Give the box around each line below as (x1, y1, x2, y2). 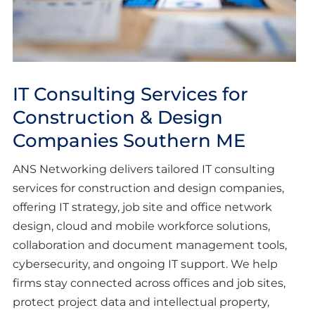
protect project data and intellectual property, (13, 295, 269, 309)
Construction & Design (13, 106, 223, 129)
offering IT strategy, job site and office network (13, 200, 272, 214)
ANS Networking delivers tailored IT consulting (13, 162, 275, 176)
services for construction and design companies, (13, 181, 284, 195)
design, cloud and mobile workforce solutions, (13, 219, 270, 233)
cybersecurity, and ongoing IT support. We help (13, 257, 278, 271)
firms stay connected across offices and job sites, (13, 276, 285, 290)
